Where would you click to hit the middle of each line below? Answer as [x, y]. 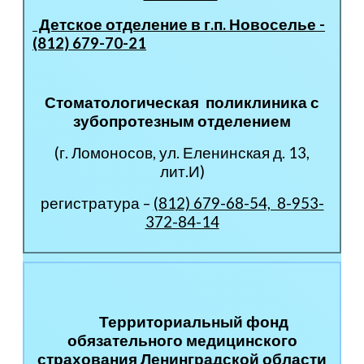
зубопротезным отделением [182, 121]
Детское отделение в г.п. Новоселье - [179, 25]
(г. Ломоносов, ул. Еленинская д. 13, [182, 153]
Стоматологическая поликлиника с [182, 103]
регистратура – [97, 204]
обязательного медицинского [182, 341]
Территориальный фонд [193, 322]
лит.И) [182, 172]
